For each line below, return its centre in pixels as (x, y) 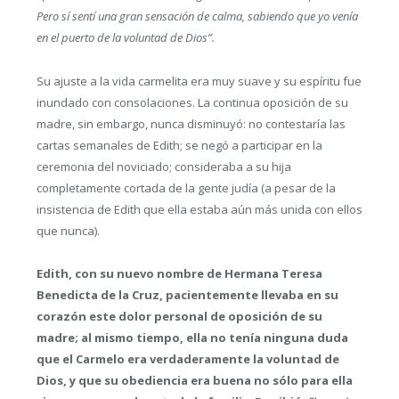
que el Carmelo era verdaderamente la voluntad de (187, 358)
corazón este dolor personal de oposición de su (179, 316)
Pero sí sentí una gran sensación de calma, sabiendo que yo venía (197, 16)
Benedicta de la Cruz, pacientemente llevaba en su (187, 294)
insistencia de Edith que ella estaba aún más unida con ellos (199, 209)
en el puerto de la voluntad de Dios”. (125, 38)
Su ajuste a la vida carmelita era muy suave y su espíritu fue (199, 81)
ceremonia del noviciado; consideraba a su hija (163, 166)
